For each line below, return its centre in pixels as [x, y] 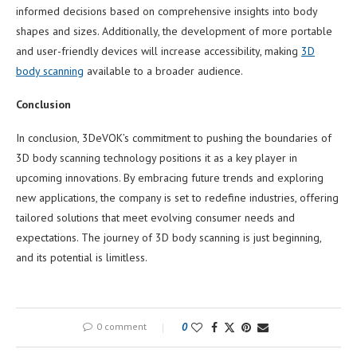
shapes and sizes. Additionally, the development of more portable [174, 31]
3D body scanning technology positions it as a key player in [157, 157]
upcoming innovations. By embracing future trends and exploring [170, 177]
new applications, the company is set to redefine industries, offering [177, 197]
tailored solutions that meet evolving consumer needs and [155, 217]
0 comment [121, 326]
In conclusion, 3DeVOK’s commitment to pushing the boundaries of [174, 137]
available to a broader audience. [163, 71]
